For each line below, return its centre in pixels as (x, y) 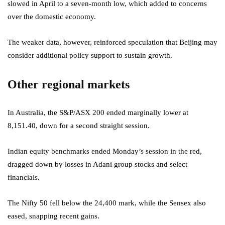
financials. (24, 178)
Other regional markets (69, 85)
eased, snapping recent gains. (53, 216)
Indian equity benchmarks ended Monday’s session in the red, (105, 151)
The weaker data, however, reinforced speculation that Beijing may (113, 42)
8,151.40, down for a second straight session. (79, 126)
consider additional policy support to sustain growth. (90, 55)
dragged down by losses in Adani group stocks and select (97, 164)
